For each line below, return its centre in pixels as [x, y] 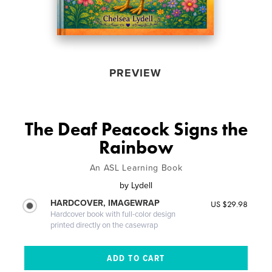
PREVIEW [135, 73]
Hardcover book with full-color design [113, 214]
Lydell [142, 185]
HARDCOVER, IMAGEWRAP [105, 203]
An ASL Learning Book [136, 168]
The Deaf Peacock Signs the [136, 129]
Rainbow [136, 147]
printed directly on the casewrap [104, 225]
